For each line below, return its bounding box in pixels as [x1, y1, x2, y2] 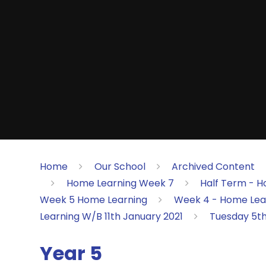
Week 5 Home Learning [40, 192, 148, 207]
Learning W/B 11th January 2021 [40, 209, 183, 223]
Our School [94, 159, 145, 173]
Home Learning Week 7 [66, 176, 174, 190]
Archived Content [171, 159, 255, 173]
